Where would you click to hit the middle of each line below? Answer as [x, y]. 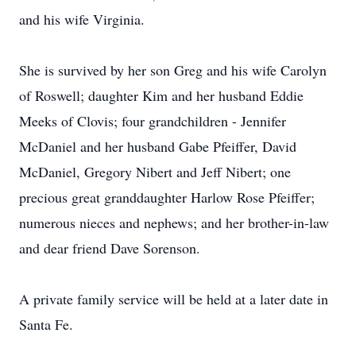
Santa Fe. [46, 324]
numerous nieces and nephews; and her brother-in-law [174, 222]
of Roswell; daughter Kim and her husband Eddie [161, 95]
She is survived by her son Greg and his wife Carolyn [173, 70]
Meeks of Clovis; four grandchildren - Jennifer [153, 121]
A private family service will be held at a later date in [174, 299]
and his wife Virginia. [82, 19]
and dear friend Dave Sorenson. [110, 248]
